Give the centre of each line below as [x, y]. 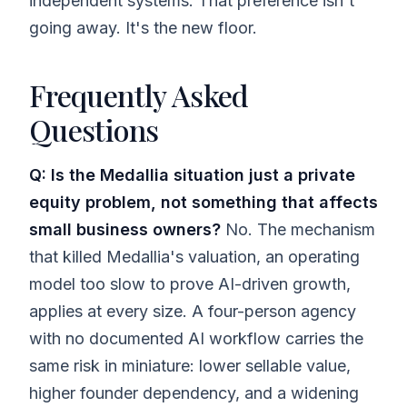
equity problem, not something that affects [203, 202]
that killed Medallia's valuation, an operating [194, 256]
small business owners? [125, 229]
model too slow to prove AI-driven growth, [190, 283]
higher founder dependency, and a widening [194, 392]
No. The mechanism [298, 229]
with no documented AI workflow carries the [196, 338]
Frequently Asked [139, 94]
